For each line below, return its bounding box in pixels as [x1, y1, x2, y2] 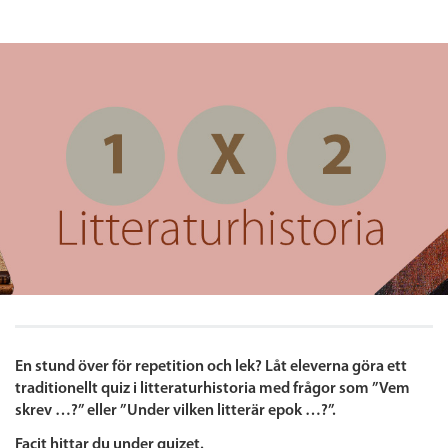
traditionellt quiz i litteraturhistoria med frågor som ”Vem [15, 381, 410, 397]
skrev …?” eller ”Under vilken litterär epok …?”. [15, 403, 336, 419]
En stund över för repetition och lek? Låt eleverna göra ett [15, 359, 407, 375]
